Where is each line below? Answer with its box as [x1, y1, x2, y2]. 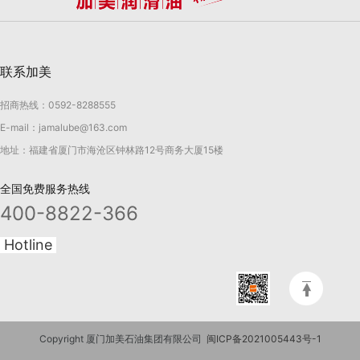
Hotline [4, 236, 52, 253]
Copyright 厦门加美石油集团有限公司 [39, 333, 207, 345]
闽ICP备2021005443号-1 [206, 333, 321, 345]
